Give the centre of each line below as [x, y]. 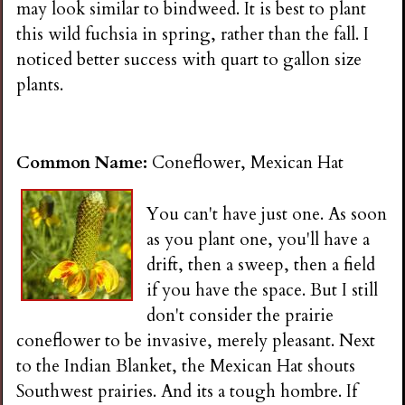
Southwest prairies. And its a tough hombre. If [187, 391]
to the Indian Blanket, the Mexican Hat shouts [186, 366]
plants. [40, 85]
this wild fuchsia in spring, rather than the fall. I [193, 34]
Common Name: [85, 163]
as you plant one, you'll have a [259, 239]
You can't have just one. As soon [267, 214]
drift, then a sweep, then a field [261, 264]
